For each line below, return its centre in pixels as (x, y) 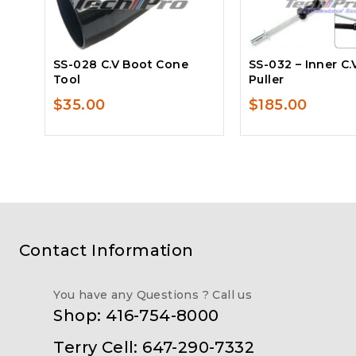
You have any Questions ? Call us (153, 295)
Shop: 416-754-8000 (136, 316)
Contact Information (106, 251)
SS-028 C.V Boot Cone (121, 64)
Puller (267, 79)
